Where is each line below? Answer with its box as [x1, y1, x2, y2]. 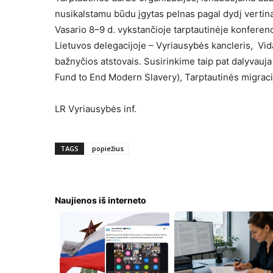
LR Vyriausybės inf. [55, 102, 136, 115]
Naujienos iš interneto [55, 194, 146, 205]
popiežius [92, 143, 124, 153]
